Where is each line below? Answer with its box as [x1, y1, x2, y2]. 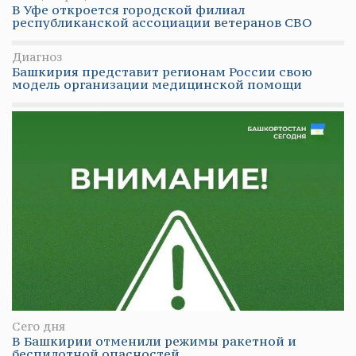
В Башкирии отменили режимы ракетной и [12, 332, 296, 349]
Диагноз [12, 48, 62, 64]
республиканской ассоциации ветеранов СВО [12, 14, 312, 30]
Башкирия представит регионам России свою [12, 63, 312, 79]
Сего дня [12, 318, 65, 334]
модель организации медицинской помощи [12, 75, 302, 92]
